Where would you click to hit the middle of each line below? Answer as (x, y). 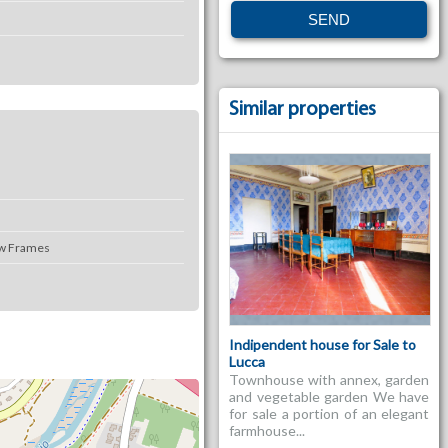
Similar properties (303, 110)
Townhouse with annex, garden (329, 380)
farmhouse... (267, 431)
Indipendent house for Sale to (323, 345)
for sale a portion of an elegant (329, 414)
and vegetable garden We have (329, 397)
